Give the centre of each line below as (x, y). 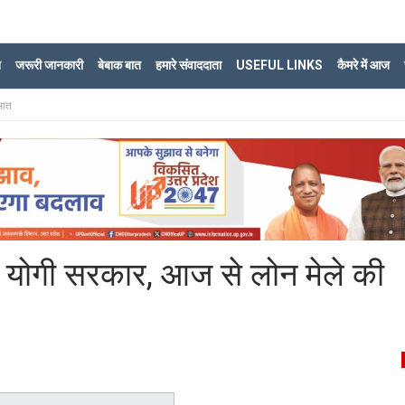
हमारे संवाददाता (188, 65)
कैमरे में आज (363, 65)
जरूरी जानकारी (49, 65)
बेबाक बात (119, 65)
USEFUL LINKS (279, 65)
